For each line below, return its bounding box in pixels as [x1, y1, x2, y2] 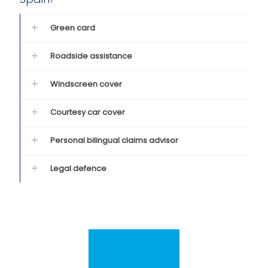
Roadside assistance [50, 50, 132, 62]
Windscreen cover [50, 78, 122, 90]
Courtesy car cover [50, 106, 125, 118]
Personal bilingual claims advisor [50, 135, 178, 146]
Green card [50, 22, 95, 33]
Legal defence [50, 163, 106, 174]
